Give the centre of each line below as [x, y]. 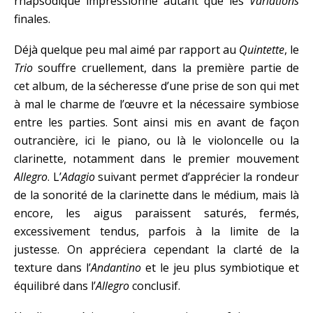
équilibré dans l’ [55, 286]
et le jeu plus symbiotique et [222, 268]
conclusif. [155, 286]
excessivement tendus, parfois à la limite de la [156, 232]
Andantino [118, 268]
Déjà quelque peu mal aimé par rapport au [126, 50]
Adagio [78, 177]
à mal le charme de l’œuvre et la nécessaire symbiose [156, 104]
